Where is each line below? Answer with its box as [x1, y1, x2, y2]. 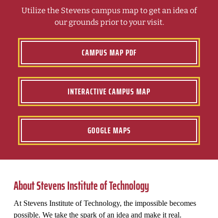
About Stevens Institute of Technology [14, 176, 149, 195]
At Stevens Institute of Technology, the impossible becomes [14, 199, 196, 207]
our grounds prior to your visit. [54, 17, 164, 27]
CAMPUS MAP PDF [81, 45, 137, 59]
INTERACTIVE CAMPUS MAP [68, 84, 150, 98]
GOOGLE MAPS [87, 123, 131, 137]
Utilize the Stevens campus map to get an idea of [21, 5, 197, 15]
